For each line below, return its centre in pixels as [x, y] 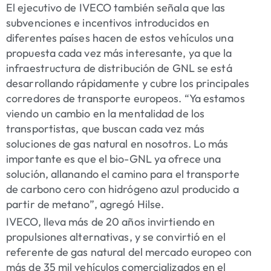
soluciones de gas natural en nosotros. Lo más [117, 144]
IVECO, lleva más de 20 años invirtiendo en [111, 222]
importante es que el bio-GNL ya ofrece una [114, 159]
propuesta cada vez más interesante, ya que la [119, 53]
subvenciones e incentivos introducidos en [108, 23]
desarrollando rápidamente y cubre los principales [128, 83]
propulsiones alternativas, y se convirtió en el [116, 237]
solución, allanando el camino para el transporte [123, 174]
